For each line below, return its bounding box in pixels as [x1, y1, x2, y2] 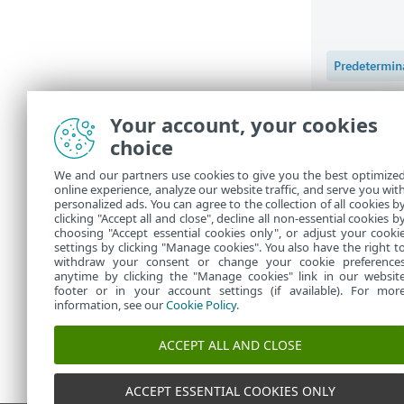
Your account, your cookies [110, 111, 378, 138]
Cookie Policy [166, 297, 236, 313]
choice [110, 133, 173, 161]
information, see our [54, 297, 166, 313]
